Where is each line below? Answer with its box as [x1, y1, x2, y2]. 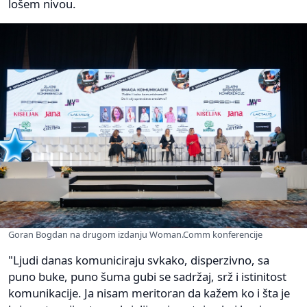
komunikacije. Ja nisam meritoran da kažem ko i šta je [8, 284, 290, 301]
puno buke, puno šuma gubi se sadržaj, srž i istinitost [8, 268, 286, 284]
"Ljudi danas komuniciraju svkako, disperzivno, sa [8, 251, 269, 268]
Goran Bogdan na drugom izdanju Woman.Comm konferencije [8, 228, 262, 241]
